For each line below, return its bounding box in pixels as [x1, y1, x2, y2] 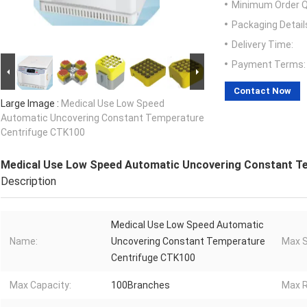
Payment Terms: [232, 59, 306, 71]
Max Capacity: [10, 280, 71, 291]
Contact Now [234, 86, 291, 97]
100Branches [111, 280, 170, 291]
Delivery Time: [232, 39, 293, 51]
